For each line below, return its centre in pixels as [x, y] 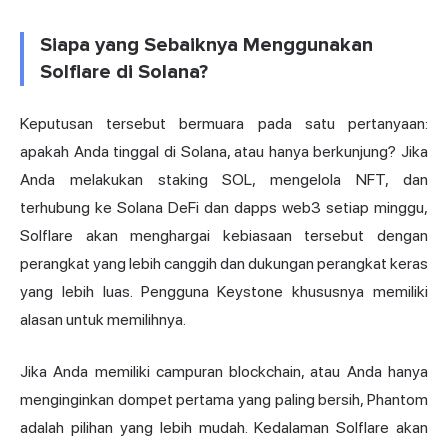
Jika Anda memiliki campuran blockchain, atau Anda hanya [224, 372]
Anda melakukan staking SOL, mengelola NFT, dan [224, 180]
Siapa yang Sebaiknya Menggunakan [206, 45]
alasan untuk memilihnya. [103, 320]
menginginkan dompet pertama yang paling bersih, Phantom [224, 400]
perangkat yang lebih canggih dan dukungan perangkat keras [224, 264]
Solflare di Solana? [124, 72]
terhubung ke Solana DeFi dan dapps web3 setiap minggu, [224, 208]
